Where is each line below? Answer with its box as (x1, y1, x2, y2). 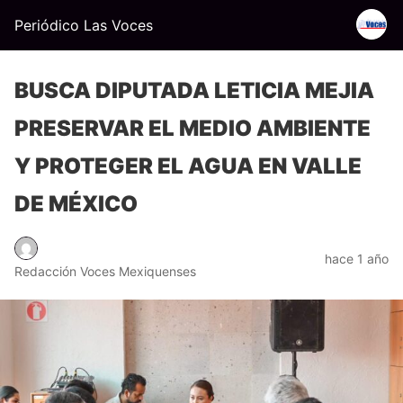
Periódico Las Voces (14, 16, 153, 34)
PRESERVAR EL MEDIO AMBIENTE (14, 115, 371, 141)
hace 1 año (325, 250, 389, 266)
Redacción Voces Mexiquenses (14, 263, 196, 279)
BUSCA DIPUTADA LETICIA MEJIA (14, 77, 374, 103)
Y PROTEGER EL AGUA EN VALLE (14, 153, 362, 179)
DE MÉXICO (14, 191, 138, 217)
